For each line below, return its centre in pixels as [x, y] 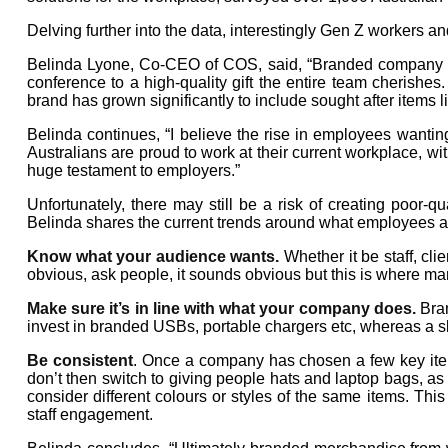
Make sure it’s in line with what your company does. [221, 308]
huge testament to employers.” [133, 170]
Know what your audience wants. [153, 256]
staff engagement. [90, 414]
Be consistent [80, 360]
